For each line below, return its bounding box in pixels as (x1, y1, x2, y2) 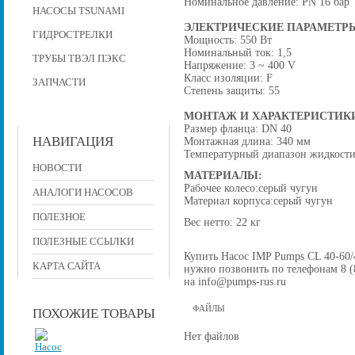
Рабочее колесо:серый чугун (183, 181, 318, 194)
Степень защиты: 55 (183, 83, 280, 97)
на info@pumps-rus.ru (183, 274, 286, 288)
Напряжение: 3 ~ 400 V (183, 58, 296, 71)
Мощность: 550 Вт (183, 32, 272, 46)
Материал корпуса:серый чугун (183, 193, 333, 207)
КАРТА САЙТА (32, 260, 101, 272)
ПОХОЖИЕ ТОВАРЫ (32, 306, 155, 321)
